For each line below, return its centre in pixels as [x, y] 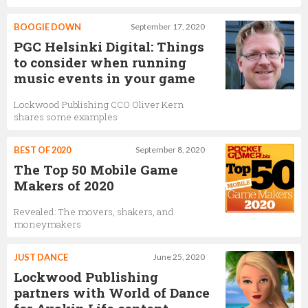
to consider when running [100, 62]
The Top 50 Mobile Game [96, 169]
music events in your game [104, 78]
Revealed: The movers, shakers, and [94, 211]
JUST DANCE [41, 257]
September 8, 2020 [170, 149]
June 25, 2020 [179, 256]
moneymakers [47, 224]
